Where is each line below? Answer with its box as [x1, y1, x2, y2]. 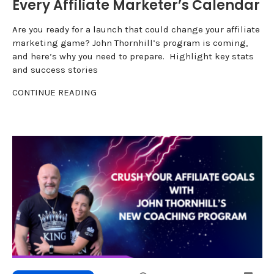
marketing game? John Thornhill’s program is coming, [12, 37, 248, 49]
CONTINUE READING [12, 87, 97, 98]
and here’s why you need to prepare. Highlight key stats [12, 51, 254, 62]
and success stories [12, 64, 98, 76]
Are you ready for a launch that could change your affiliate [12, 24, 260, 35]
